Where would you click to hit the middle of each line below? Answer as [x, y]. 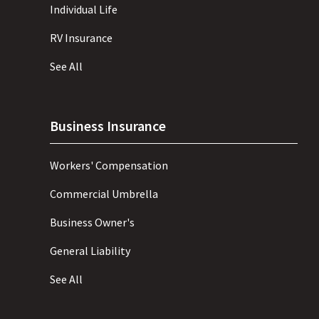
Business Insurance [108, 126]
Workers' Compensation [109, 166]
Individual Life [84, 10]
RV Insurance [81, 38]
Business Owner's [92, 223]
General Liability [90, 251]
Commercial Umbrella [104, 194]
